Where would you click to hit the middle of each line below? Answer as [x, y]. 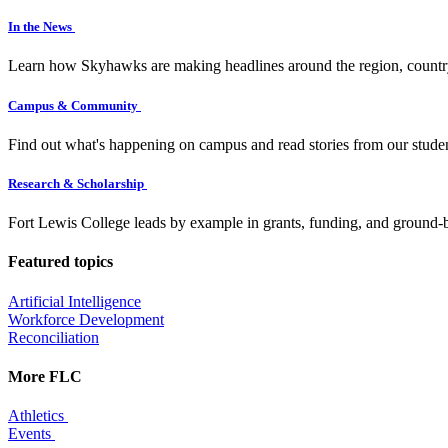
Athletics [38, 416]
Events [31, 434]
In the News [41, 27]
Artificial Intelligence [74, 301]
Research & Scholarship [77, 183]
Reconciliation [53, 337]
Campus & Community [74, 105]
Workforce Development [86, 319]
